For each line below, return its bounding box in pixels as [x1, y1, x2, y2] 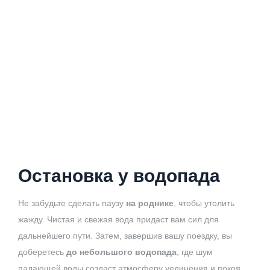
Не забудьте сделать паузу [18, 198, 126, 208]
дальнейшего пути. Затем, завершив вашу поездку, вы [18, 230, 232, 240]
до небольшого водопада [66, 246, 177, 257]
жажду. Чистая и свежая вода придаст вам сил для [18, 214, 219, 224]
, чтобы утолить [174, 198, 234, 208]
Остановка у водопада [18, 165, 220, 186]
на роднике [126, 198, 174, 208]
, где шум [177, 246, 213, 257]
